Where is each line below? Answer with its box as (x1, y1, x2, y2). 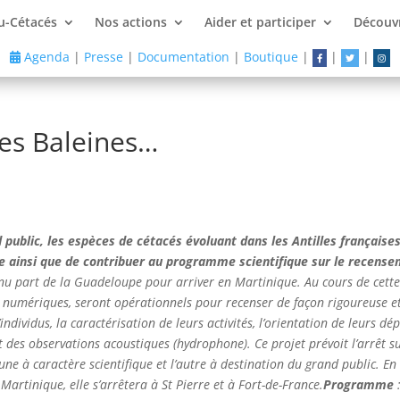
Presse (83, 48, 123, 65)
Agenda (20, 48, 70, 65)
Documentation (137, 48, 229, 65)
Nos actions (95, 13, 168, 30)
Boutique (243, 48, 298, 65)
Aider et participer (204, 13, 317, 30)
